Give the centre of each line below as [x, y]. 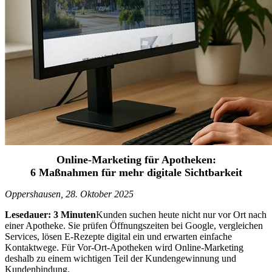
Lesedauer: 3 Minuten [50, 215]
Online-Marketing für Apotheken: [136, 160]
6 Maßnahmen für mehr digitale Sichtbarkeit [136, 172]
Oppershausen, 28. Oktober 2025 [69, 194]
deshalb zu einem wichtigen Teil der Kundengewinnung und [121, 258]
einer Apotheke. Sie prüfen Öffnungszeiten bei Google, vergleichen [134, 226]
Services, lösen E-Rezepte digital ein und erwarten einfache [118, 236]
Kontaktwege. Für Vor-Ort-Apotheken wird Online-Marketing [124, 247]
